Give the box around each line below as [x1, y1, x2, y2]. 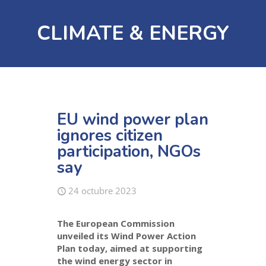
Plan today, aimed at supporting [57, 242, 203, 255]
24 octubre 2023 [68, 185, 137, 197]
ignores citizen [57, 125, 163, 147]
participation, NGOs [57, 141, 201, 163]
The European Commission [57, 217, 175, 230]
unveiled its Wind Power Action [57, 230, 197, 242]
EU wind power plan [57, 109, 209, 131]
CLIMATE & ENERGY [37, 20, 229, 47]
